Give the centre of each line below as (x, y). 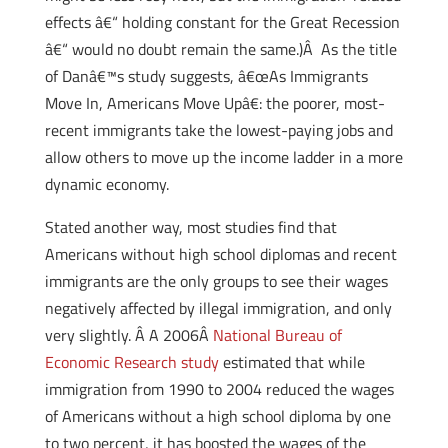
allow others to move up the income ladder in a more (223, 157)
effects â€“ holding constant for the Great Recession (222, 22)
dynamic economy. (106, 184)
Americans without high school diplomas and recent (220, 254)
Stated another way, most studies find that (190, 227)
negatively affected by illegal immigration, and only (218, 308)
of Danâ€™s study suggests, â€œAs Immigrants (206, 76)
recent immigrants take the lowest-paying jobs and (218, 130)
